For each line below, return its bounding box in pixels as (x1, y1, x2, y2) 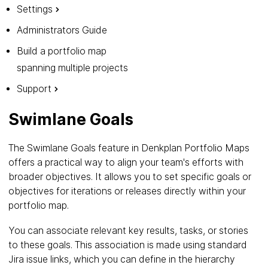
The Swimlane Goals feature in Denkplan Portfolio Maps (8, 142, 249, 154)
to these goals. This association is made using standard (8, 239, 247, 251)
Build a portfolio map (17, 45, 106, 57)
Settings (17, 4, 53, 15)
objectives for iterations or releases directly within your (8, 185, 246, 197)
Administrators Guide (17, 25, 107, 36)
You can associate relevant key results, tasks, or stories (8, 224, 248, 236)
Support (17, 83, 51, 95)
